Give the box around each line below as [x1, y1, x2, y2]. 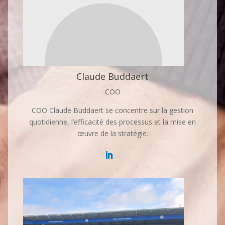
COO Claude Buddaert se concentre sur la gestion [32, 105, 193, 115]
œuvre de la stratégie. [77, 129, 148, 138]
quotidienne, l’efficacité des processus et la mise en [29, 117, 196, 127]
